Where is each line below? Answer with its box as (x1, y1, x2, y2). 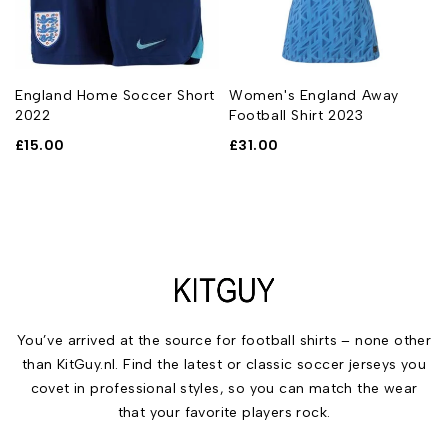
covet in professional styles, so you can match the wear (30, 379, 418, 397)
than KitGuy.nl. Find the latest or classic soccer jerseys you (21, 355, 427, 373)
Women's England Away (229, 86, 400, 104)
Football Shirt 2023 (229, 106, 364, 124)
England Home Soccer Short (15, 86, 216, 104)
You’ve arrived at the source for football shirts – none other (16, 331, 432, 349)
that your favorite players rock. (117, 403, 331, 421)
